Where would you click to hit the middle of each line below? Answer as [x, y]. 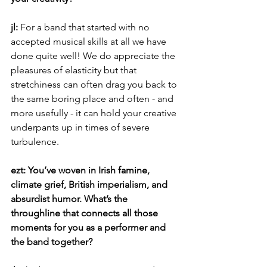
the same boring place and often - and [93, 99]
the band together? [52, 242]
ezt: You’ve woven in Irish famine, [81, 170]
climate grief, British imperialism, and [90, 184]
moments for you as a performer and [89, 227]
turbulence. [35, 142]
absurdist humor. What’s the [70, 199]
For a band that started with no [86, 27]
